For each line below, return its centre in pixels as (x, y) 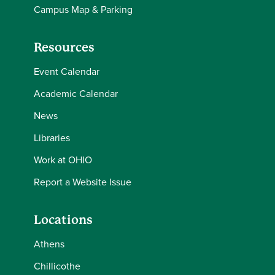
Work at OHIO (63, 160)
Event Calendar (67, 72)
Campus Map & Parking (83, 10)
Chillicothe (57, 266)
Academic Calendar (76, 94)
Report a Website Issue (83, 182)
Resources (64, 48)
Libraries (52, 138)
